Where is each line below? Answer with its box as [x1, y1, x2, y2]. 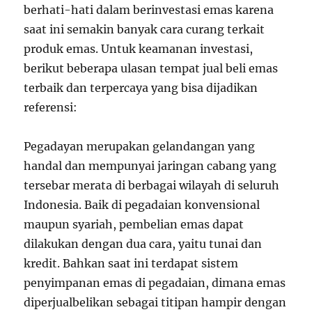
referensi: [24, 100, 78, 114]
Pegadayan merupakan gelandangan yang [24, 139, 256, 153]
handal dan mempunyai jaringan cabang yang [24, 159, 277, 173]
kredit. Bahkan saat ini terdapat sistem [24, 256, 239, 270]
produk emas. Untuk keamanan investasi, [24, 42, 253, 56]
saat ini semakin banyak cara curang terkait [24, 22, 265, 36]
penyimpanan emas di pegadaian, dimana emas [24, 276, 286, 290]
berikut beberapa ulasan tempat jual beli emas [24, 61, 279, 75]
